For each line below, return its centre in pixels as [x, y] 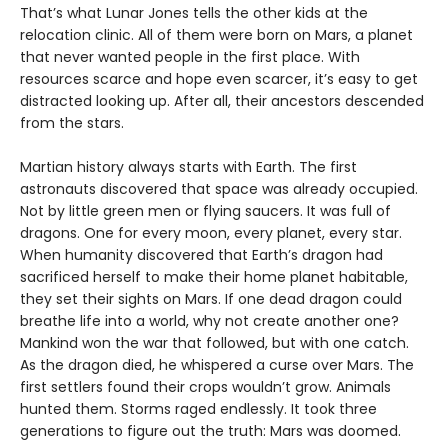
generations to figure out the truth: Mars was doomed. [210, 431]
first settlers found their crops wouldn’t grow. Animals [205, 387]
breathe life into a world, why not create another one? [209, 321]
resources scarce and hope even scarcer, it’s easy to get [219, 79]
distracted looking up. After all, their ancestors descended [222, 101]
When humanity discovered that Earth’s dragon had [201, 255]
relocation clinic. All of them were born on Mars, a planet [216, 35]
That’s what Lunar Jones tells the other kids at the [194, 13]
